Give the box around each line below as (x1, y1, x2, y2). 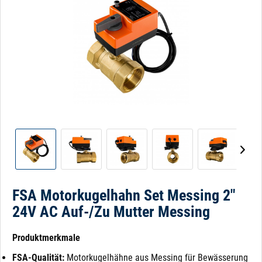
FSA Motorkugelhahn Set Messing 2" (12, 187, 235, 204)
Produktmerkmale (12, 232, 80, 243)
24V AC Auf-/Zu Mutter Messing (12, 203, 210, 220)
